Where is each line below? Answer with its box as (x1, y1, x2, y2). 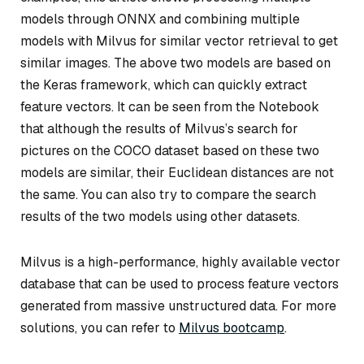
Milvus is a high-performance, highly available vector (20, 253, 340, 271)
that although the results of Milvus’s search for (20, 119, 298, 137)
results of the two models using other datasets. (20, 207, 300, 225)
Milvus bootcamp (179, 318, 284, 336)
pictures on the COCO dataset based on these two (20, 141, 319, 159)
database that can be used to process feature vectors (20, 275, 339, 292)
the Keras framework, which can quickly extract (20, 76, 307, 93)
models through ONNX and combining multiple (20, 10, 300, 28)
